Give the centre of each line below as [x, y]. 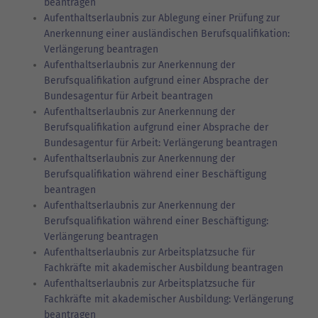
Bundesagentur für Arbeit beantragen [128, 96]
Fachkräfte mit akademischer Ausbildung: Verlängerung [169, 299]
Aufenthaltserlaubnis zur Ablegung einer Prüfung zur [162, 18]
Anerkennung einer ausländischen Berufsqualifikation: [167, 33]
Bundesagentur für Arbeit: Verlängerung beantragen [161, 143]
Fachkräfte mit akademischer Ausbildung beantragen [164, 268]
